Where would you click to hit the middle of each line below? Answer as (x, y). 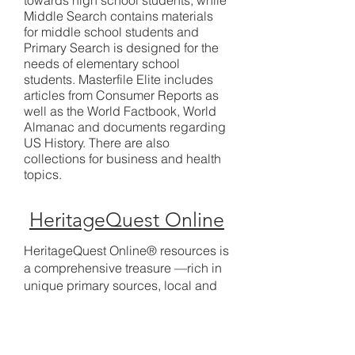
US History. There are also (97, 143)
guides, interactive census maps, (117, 320)
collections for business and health (122, 158)
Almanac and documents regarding (125, 127)
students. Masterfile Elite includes (118, 79)
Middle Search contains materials (118, 16)
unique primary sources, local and (120, 285)
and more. (52, 338)
